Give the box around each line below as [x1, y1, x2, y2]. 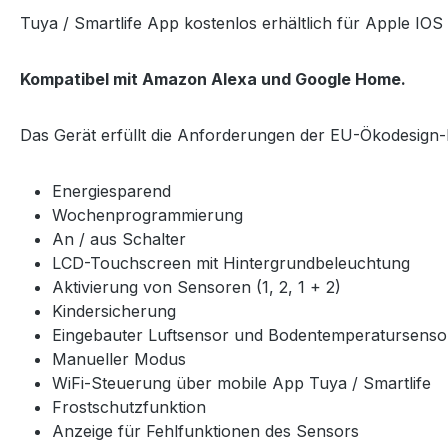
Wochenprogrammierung [52, 204, 243, 225]
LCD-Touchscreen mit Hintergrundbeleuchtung [52, 252, 410, 273]
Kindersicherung [52, 300, 176, 321]
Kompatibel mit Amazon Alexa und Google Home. [20, 68, 406, 89]
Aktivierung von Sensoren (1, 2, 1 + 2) [52, 276, 341, 297]
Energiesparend [52, 180, 171, 201]
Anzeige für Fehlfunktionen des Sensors [52, 420, 359, 441]
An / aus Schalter [52, 228, 186, 249]
